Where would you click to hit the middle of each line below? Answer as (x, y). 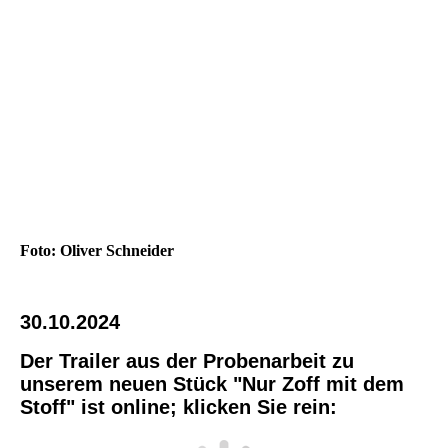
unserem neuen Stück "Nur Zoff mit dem (212, 383)
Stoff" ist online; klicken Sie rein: (178, 406)
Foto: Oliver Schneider (97, 250)
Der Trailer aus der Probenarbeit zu (187, 360)
